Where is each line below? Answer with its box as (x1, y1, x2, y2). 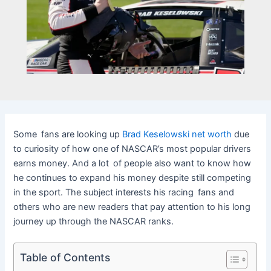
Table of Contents (20, 250, 111, 264)
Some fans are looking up (13, 128, 123, 140)
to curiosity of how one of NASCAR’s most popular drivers (13, 143, 252, 154)
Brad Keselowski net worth (122, 128, 232, 140)
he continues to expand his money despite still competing (13, 172, 252, 183)
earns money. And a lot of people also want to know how (13, 157, 252, 169)
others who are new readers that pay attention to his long (13, 201, 251, 212)
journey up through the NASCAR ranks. (13, 215, 174, 227)
